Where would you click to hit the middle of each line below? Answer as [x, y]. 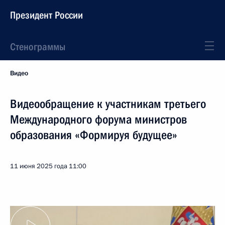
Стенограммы [38, 47]
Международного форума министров [98, 120]
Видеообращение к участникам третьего [108, 104]
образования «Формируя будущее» [94, 135]
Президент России [46, 15]
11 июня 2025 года [39, 166]
